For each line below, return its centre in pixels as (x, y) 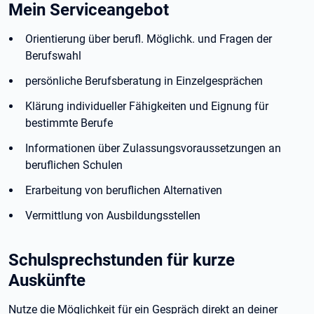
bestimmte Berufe (69, 123)
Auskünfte (47, 280)
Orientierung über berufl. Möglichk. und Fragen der (149, 39)
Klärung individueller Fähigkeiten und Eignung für (147, 106)
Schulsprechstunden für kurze (122, 260)
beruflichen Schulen (74, 165)
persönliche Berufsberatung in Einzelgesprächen (144, 81)
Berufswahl (53, 56)
